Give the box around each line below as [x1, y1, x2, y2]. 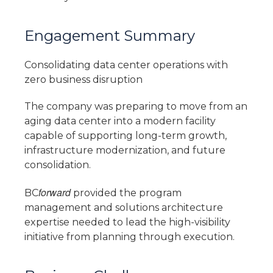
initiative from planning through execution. [24, 231, 235, 243]
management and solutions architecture [24, 202, 223, 214]
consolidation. [24, 159, 91, 171]
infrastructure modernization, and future [24, 144, 225, 157]
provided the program [71, 187, 182, 199]
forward [38, 185, 71, 200]
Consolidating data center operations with [24, 58, 228, 71]
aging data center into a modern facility [24, 115, 216, 127]
